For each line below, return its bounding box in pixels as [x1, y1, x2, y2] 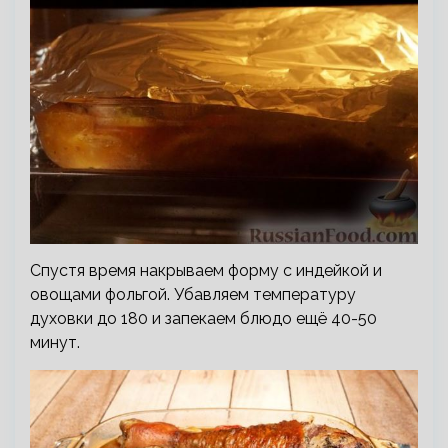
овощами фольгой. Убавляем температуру [30, 284, 356, 304]
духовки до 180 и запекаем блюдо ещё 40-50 [30, 308, 377, 328]
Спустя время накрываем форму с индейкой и [30, 260, 382, 280]
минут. [30, 332, 80, 352]
